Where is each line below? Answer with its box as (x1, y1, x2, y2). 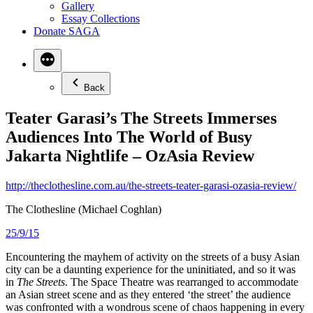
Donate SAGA (34, 25, 100, 37)
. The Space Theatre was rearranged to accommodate (65, 275, 298, 288)
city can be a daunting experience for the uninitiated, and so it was (6, 263, 296, 275)
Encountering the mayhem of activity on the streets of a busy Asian (6, 250, 300, 263)
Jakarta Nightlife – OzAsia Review (6, 146, 254, 165)
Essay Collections (61, 13, 140, 24)
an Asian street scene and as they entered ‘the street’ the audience (6, 288, 291, 300)
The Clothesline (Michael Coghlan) (6, 203, 161, 215)
